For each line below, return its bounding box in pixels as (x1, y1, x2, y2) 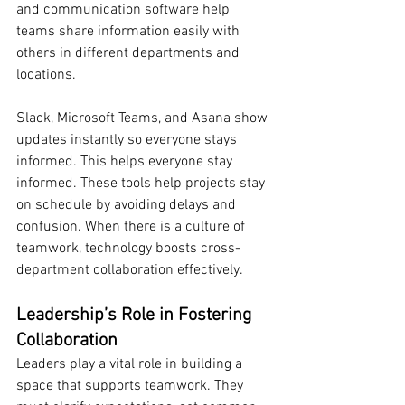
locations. (16, 66, 76, 85)
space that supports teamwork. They (16, 377, 247, 396)
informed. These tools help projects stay (16, 174, 268, 193)
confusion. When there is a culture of (16, 218, 249, 237)
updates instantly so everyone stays (16, 131, 240, 150)
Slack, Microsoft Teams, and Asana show (16, 109, 271, 128)
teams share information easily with (16, 23, 243, 42)
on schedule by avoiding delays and (16, 196, 240, 215)
